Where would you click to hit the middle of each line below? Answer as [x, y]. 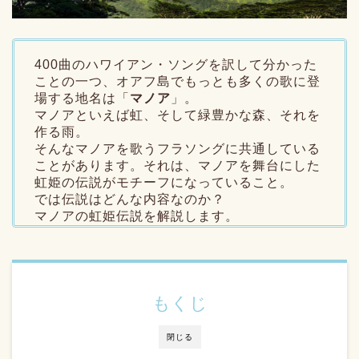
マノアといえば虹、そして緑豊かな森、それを [177, 115]
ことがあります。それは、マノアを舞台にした [177, 166]
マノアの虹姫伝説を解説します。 [137, 216]
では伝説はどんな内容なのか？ [130, 200]
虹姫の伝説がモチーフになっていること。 [164, 183]
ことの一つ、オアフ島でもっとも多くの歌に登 [177, 82]
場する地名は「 [82, 99]
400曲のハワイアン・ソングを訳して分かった [176, 65]
